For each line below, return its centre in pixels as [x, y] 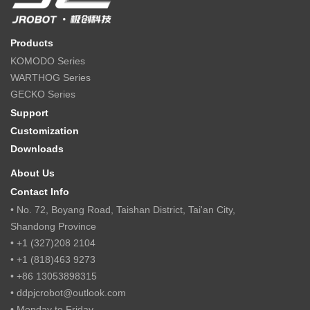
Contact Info [40, 191]
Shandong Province [53, 226]
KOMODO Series [48, 61]
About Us [33, 173]
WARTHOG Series [51, 77]
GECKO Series [43, 94]
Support [29, 112]
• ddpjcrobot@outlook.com [68, 292]
